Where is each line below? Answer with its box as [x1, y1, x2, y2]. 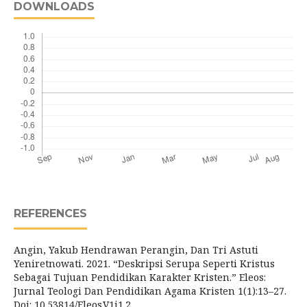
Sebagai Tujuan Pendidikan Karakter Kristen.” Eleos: [14, 271, 266, 284]
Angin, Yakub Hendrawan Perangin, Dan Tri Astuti [14, 243, 258, 256]
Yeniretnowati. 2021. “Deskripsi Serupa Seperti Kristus [14, 257, 275, 270]
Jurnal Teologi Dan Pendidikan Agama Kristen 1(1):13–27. [14, 284, 286, 297]
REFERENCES [14, 207, 87, 220]
